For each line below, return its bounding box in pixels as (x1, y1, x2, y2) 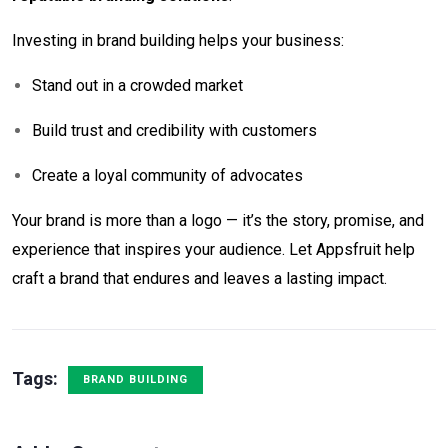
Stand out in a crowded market (32, 75, 243, 95)
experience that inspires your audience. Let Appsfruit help (12, 239, 415, 259)
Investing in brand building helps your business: (12, 30, 344, 50)
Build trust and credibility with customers (32, 120, 317, 140)
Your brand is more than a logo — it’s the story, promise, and (12, 210, 424, 230)
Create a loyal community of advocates (32, 165, 303, 185)
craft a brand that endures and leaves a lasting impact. (12, 268, 387, 288)
